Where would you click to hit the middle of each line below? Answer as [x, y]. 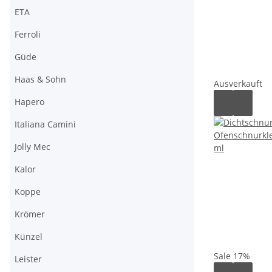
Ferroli [28, 34]
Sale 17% [232, 256]
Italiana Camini [45, 124]
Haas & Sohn [40, 79]
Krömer [30, 214]
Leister [28, 259]
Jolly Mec [32, 147]
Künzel [29, 236]
